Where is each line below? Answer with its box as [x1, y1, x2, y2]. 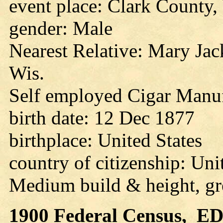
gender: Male [9, 17, 112, 39]
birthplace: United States [9, 129, 202, 151]
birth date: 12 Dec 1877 [9, 107, 195, 128]
